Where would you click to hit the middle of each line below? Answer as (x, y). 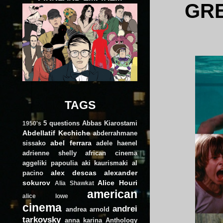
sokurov (36, 182)
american (112, 194)
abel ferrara (71, 143)
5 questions (61, 123)
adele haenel (116, 143)
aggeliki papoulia (50, 163)
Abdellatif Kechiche (56, 133)
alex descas (74, 172)
